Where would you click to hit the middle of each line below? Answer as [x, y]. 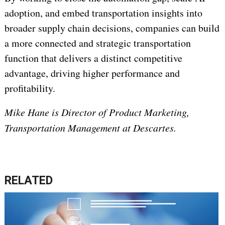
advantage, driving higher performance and [92, 73]
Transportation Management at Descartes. [90, 128]
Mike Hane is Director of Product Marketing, [97, 112]
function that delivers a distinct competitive [93, 58]
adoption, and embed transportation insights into [103, 13]
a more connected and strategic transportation [97, 43]
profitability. [30, 88]
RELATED [28, 181]
